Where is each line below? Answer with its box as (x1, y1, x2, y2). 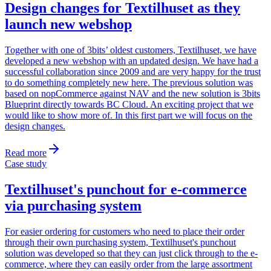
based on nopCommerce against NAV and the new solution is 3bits (5, 88, 260, 99)
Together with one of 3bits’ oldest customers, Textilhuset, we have (5, 45, 256, 56)
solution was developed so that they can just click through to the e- (5, 247, 258, 258)
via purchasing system (5, 197, 142, 214)
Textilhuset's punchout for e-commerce (5, 181, 247, 197)
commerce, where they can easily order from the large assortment (5, 258, 252, 269)
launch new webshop (5, 16, 132, 33)
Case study (5, 158, 47, 169)
